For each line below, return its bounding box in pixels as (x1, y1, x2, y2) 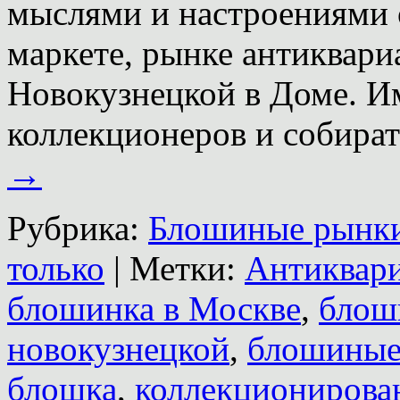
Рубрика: (7, 208, 139, 247)
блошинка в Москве (7, 288, 301, 328)
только (7, 248, 104, 287)
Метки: (129, 248, 236, 287)
